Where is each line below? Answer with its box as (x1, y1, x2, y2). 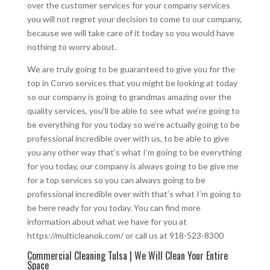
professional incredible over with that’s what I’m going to (27, 188, 241, 199)
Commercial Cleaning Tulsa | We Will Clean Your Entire (27, 248, 228, 263)
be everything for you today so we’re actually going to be (27, 119, 240, 130)
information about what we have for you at (27, 216, 187, 227)
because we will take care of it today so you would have (27, 27, 234, 38)
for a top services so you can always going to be (27, 174, 206, 185)
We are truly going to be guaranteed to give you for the (27, 63, 235, 74)
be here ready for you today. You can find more (27, 202, 201, 213)
